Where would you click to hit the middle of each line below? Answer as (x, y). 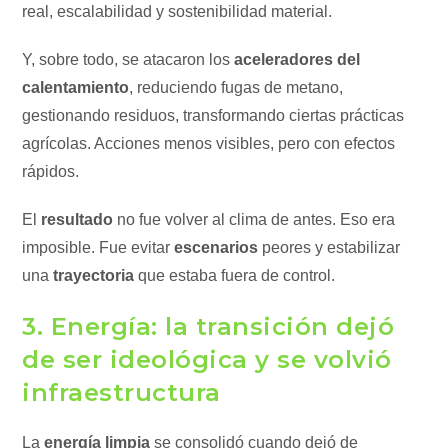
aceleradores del (295, 59)
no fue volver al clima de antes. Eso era (254, 219)
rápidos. (51, 171)
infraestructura (121, 392)
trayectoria (94, 275)
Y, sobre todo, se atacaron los (126, 59)
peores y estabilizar (329, 247)
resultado (77, 219)
